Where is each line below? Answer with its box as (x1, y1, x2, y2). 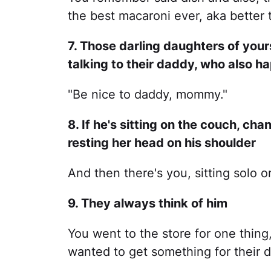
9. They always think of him (68, 196, 227, 211)
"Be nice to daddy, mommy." (68, 87, 227, 102)
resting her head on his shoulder (68, 135, 256, 150)
